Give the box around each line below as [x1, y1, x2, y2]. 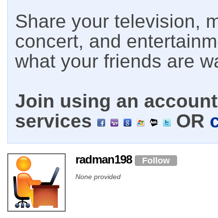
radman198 [75, 153, 135, 166]
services [15, 110, 97, 131]
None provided [75, 172, 121, 181]
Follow [142, 155, 170, 165]
